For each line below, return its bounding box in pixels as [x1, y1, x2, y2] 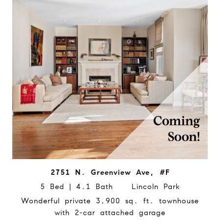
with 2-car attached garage [55, 208, 165, 217]
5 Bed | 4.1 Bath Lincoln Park [40, 182, 180, 191]
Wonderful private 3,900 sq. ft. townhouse [21, 196, 199, 205]
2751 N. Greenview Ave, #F [50, 167, 170, 177]
